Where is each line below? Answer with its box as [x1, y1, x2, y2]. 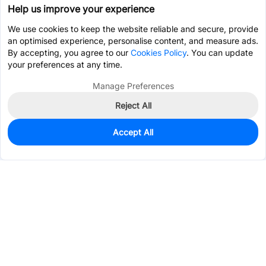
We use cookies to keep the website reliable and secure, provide [8, 24, 258, 34]
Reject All [115, 100, 151, 110]
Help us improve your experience [8, 3, 154, 15]
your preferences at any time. [8, 59, 122, 69]
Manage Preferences [92, 81, 174, 91]
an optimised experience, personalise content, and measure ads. [8, 36, 258, 46]
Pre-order [190, 137, 228, 147]
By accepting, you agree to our [8, 47, 131, 58]
